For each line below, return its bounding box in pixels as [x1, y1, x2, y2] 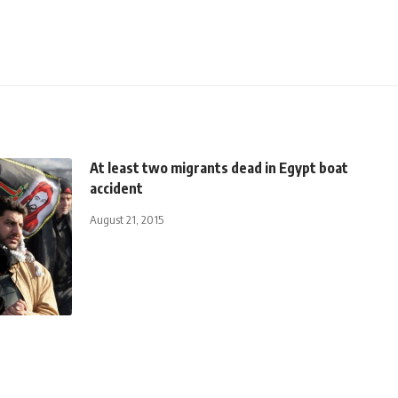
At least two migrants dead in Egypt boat [90, 158, 348, 177]
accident [90, 179, 143, 197]
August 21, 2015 [90, 211, 163, 227]
